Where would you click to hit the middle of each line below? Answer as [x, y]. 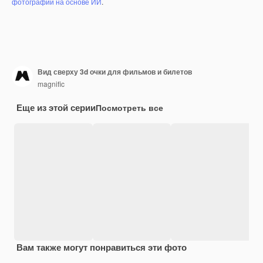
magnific [51, 83]
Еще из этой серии [56, 108]
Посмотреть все [129, 108]
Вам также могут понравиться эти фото [102, 247]
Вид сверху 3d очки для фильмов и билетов [115, 71]
